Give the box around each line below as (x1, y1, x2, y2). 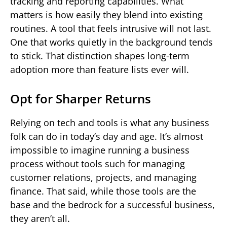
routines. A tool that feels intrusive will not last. (10, 22, 211, 34)
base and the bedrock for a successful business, (10, 198, 215, 211)
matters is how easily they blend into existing (10, 8, 203, 21)
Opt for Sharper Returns (10, 90, 151, 107)
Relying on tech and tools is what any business (10, 116, 209, 129)
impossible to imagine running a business (10, 143, 190, 156)
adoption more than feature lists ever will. (10, 63, 189, 75)
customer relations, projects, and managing (10, 171, 197, 183)
